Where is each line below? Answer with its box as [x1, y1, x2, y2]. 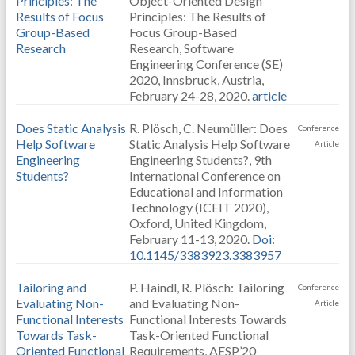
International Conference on [128, 168, 281, 183]
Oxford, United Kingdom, [128, 216, 266, 231]
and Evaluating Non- [128, 296, 239, 311]
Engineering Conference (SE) [128, 56, 283, 71]
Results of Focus [15, 9, 104, 24]
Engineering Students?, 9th [128, 152, 272, 167]
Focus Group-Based [128, 25, 237, 40]
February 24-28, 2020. [128, 88, 252, 103]
